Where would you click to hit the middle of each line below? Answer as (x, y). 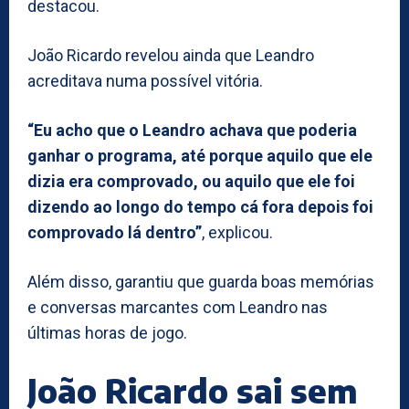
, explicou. (237, 232)
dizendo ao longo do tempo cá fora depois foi (200, 206)
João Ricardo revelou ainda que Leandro (171, 55)
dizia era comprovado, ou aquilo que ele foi (191, 181)
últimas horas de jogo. (107, 332)
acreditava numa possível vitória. (145, 80)
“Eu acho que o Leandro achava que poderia (192, 130)
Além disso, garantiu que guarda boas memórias (201, 281)
